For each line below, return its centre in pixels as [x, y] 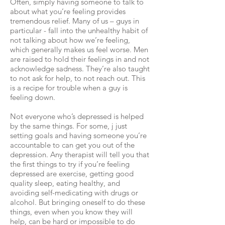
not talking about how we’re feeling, [70, 40]
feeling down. [33, 97]
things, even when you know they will [71, 212]
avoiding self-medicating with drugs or [74, 193]
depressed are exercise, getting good [72, 174]
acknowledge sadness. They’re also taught [80, 69]
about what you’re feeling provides [68, 11]
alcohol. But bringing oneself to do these [78, 202]
